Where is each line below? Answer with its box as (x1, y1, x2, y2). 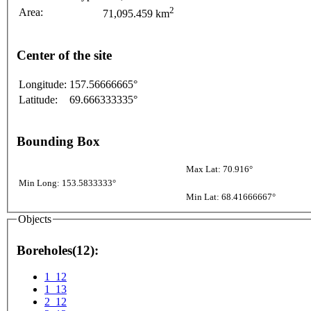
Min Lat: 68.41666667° (186, 192, 276, 203)
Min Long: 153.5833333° (19, 178, 116, 189)
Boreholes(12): (17, 242, 99, 258)
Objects (18, 213, 51, 226)
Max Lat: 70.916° (186, 164, 253, 175)
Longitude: (19, 78, 67, 90)
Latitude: (19, 93, 58, 106)
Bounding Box (17, 133, 100, 149)
